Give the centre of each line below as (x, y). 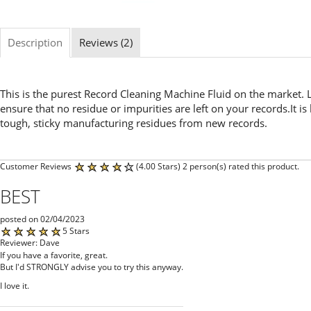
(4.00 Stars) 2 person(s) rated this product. (218, 166)
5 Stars (76, 231)
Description (35, 42)
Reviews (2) (106, 42)
